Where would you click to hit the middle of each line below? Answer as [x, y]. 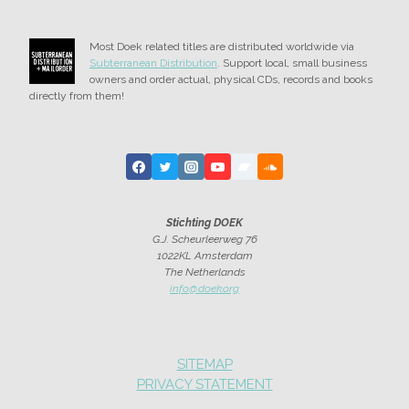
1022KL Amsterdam [204, 256]
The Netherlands [204, 273]
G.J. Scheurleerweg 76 [204, 240]
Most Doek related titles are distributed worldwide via [222, 47]
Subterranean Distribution [153, 63]
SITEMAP [204, 365]
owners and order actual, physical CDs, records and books [231, 80]
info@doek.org [204, 289]
